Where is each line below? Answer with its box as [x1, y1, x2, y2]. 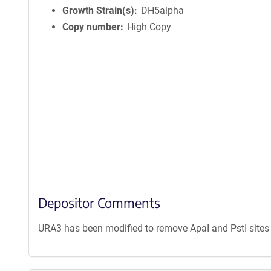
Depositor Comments [38, 194, 160, 211]
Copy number [62, 21, 120, 33]
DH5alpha [141, 5, 184, 16]
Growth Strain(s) [62, 5, 134, 16]
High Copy [127, 21, 172, 33]
